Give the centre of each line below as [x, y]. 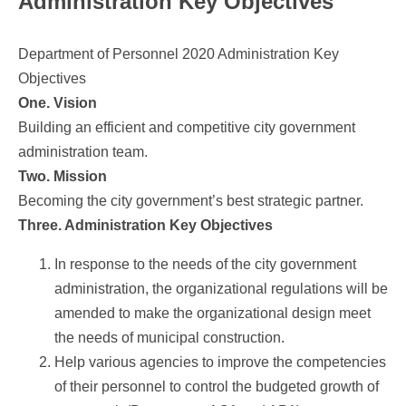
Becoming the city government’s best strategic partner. [191, 201]
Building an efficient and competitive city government [187, 127]
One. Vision [58, 103]
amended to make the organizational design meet [213, 313]
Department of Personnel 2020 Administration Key [179, 54]
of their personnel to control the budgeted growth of [217, 387]
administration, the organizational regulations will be [221, 289]
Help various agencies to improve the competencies [220, 362]
